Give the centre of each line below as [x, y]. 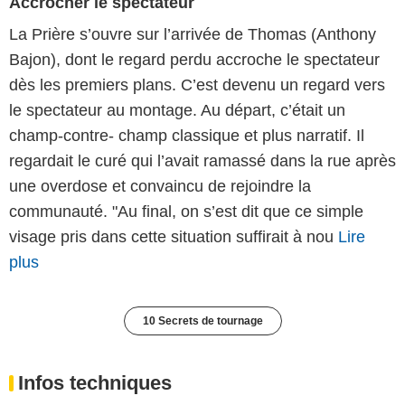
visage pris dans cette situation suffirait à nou [174, 237]
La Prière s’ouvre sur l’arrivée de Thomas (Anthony [193, 35]
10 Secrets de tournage [202, 321]
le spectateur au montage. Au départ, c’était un [177, 111]
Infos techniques [95, 383]
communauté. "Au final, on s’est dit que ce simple [186, 212]
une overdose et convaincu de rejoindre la [160, 187]
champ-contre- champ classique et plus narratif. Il [187, 136]
